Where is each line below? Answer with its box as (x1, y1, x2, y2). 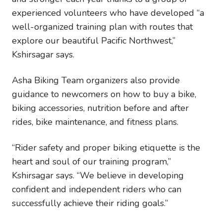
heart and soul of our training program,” (12, 155, 171, 167)
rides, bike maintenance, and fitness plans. (12, 115, 181, 128)
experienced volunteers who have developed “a (12, 6, 204, 19)
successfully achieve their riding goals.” (12, 197, 168, 209)
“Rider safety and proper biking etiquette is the (12, 141, 200, 154)
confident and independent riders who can (12, 183, 181, 195)
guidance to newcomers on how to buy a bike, (12, 88, 196, 100)
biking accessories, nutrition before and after (12, 102, 189, 114)
